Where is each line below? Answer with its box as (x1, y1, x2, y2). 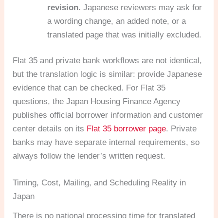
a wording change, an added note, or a (47, 16, 186, 26)
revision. (47, 2, 81, 12)
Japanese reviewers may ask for (81, 2, 202, 12)
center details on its (13, 124, 87, 134)
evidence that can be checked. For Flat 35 (13, 83, 166, 93)
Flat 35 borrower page (87, 124, 166, 134)
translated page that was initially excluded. (47, 30, 202, 39)
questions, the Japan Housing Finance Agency (13, 97, 181, 107)
